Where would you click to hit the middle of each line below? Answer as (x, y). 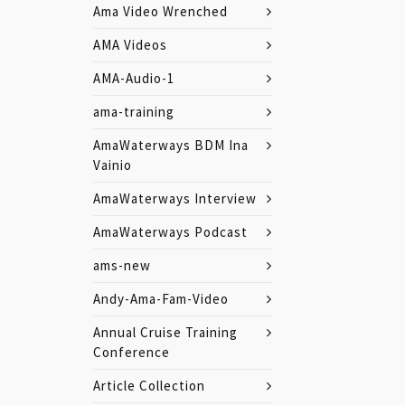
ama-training (134, 112)
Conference (132, 352)
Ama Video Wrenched (160, 11)
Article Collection (149, 386)
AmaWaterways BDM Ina (171, 145)
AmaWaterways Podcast (170, 232)
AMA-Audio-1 (134, 78)
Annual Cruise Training (165, 332)
